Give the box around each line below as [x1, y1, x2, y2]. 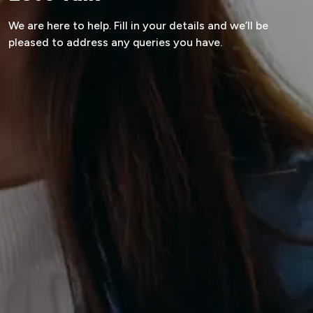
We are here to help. [8, 18, 111, 32]
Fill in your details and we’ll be [111, 18, 268, 32]
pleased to [8, 35, 64, 49]
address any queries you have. [64, 35, 222, 49]
